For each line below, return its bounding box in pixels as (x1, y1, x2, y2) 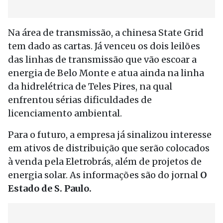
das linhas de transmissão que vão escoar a (8, 54, 197, 65)
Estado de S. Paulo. (8, 183, 92, 194)
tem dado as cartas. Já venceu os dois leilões (8, 40, 200, 52)
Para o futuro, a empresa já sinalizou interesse (8, 129, 212, 140)
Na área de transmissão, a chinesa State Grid (8, 27, 204, 38)
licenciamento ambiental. (8, 108, 122, 119)
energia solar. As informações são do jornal (8, 169, 200, 181)
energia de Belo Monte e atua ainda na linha (8, 67, 204, 79)
